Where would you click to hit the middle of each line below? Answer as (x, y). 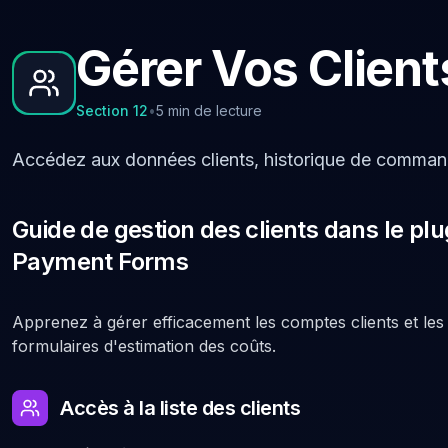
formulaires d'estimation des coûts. (144, 346)
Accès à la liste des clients (180, 408)
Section (102, 110)
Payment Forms (100, 261)
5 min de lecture (209, 110)
